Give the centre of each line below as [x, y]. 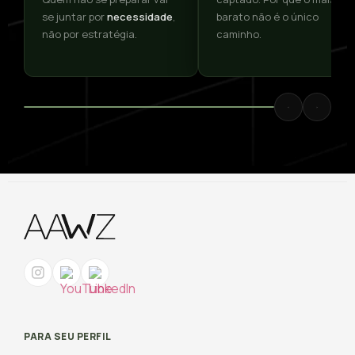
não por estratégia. [90, 34]
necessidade [140, 16]
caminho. [239, 34]
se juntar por [74, 16]
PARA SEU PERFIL [68, 337]
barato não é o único [267, 16]
